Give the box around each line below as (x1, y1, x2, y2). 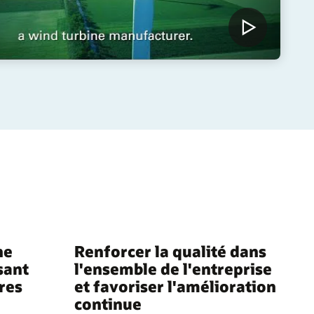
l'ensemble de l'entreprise (74, 259, 272, 279)
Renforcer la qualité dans (74, 241, 266, 261)
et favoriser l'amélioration (74, 276, 276, 296)
